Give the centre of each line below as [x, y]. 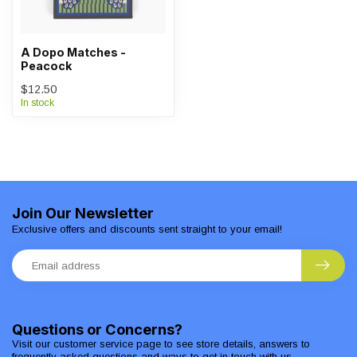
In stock [37, 103]
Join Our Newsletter [83, 213]
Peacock [46, 66]
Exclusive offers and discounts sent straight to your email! [147, 229]
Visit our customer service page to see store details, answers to [161, 344]
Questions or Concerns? [97, 329]
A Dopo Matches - [73, 52]
